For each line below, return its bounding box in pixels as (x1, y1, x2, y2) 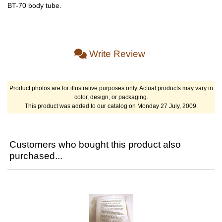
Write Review (87, 48, 148, 59)
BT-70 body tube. (7, 1, 61, 9)
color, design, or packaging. (74, 93, 148, 101)
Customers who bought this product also (9, 139, 181, 150)
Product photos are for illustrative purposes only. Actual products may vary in (9, 84, 213, 92)
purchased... (9, 150, 62, 161)
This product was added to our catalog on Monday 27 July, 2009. (24, 102, 198, 110)
